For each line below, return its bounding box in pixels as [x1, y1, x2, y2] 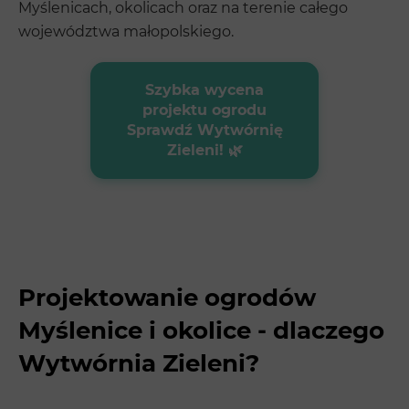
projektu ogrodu [142, 100, 267, 119]
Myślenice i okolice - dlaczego [18, 315, 384, 345]
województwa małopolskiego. [18, 22, 234, 40]
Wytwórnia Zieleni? [18, 348, 259, 378]
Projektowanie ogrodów [18, 282, 316, 312]
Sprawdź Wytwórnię [126, 121, 283, 139]
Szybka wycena [145, 80, 264, 99]
